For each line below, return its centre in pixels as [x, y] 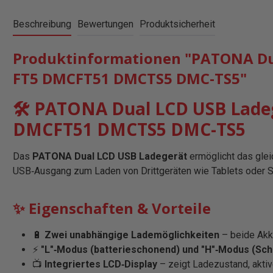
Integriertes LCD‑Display [101, 264]
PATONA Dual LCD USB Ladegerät [110, 157]
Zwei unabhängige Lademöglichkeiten [132, 235]
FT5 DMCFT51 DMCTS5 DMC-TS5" [130, 79]
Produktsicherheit [177, 24]
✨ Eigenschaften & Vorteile [112, 208]
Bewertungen [105, 24]
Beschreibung [42, 24]
